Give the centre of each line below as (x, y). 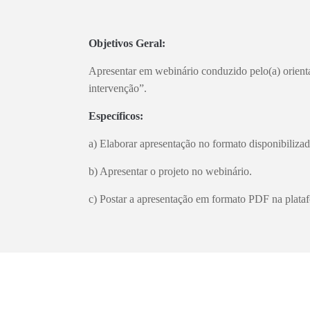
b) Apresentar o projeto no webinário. (170, 171)
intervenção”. (118, 88)
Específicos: (116, 116)
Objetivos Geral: (127, 43)
